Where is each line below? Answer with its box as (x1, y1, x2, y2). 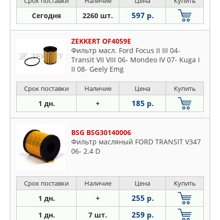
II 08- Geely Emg (71, 64, 124, 74)
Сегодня (32, 11, 61, 21)
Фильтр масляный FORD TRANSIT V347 (71, 137, 201, 147)
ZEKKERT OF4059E (71, 36, 131, 46)
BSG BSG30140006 (71, 128, 131, 137)
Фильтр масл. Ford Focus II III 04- (71, 46, 180, 55)
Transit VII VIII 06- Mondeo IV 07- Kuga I (71, 55, 200, 65)
